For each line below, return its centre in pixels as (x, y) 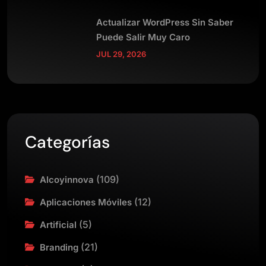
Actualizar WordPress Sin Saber (165, 22)
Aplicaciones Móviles (86, 202)
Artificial (58, 225)
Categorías (67, 142)
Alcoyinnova (67, 180)
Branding (59, 247)
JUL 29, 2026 (121, 54)
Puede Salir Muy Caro (143, 37)
